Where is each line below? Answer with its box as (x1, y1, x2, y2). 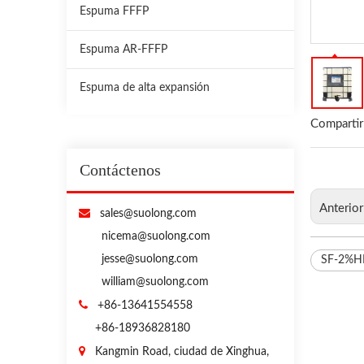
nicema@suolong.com (102, 230, 210, 242)
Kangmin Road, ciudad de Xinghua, (95, 345, 269, 357)
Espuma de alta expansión (80, 81, 210, 93)
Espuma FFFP (80, 5, 149, 17)
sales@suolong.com (90, 207, 197, 219)
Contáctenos (80, 160, 161, 179)
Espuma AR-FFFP (80, 43, 167, 55)
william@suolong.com (102, 275, 209, 288)
